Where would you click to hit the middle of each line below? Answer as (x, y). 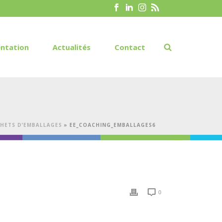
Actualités (72, 47)
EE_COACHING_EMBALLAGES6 (112, 125)
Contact (130, 47)
